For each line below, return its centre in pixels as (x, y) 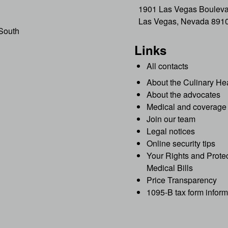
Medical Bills (170, 168)
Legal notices (171, 131)
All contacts (167, 66)
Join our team (171, 119)
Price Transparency (182, 180)
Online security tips (181, 144)
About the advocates (183, 95)
